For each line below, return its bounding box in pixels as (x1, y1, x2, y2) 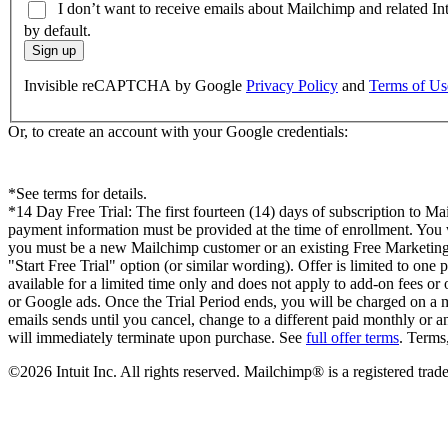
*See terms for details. (8, 185, 147, 203)
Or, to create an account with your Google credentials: (8, 123, 348, 141)
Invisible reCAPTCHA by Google (24, 77, 246, 95)
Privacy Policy (246, 77, 338, 95)
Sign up (32, 43, 76, 59)
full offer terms (306, 329, 399, 347)
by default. (24, 22, 91, 40)
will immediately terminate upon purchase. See (8, 329, 306, 347)
